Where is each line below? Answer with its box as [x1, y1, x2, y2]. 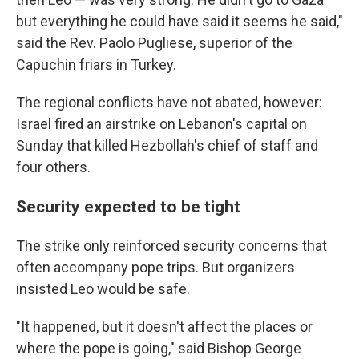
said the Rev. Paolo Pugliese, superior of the [16, 34, 292, 51]
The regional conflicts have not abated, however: [16, 94, 322, 111]
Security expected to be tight [16, 196, 240, 216]
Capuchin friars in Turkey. [16, 56, 176, 73]
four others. [16, 159, 91, 175]
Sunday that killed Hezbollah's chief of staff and [16, 137, 318, 154]
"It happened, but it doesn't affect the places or [16, 318, 313, 335]
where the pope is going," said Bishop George [16, 340, 301, 357]
